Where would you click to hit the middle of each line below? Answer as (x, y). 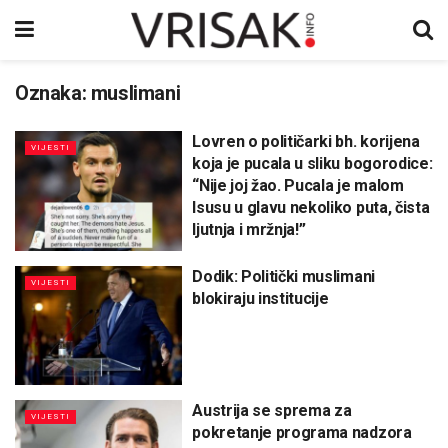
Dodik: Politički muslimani (283, 276)
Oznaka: (53, 93)
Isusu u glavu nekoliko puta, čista (311, 207)
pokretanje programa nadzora (302, 433)
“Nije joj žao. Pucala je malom (298, 185)
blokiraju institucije (260, 298)
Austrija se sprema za (272, 411)
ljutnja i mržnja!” (249, 229)
